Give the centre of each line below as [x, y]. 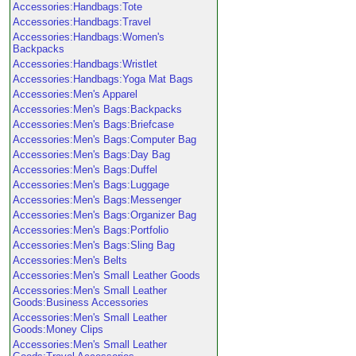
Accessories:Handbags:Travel [82, 22]
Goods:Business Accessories [81, 302]
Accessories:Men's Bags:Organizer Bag [104, 215]
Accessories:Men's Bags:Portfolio [91, 230]
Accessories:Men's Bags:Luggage [91, 185]
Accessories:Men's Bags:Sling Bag [94, 245]
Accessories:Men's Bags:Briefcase [93, 124]
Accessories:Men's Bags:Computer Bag [104, 139]
